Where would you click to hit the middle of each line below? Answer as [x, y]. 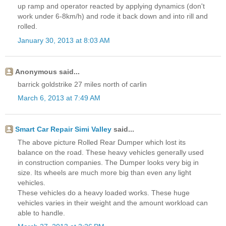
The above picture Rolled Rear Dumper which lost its [102, 142]
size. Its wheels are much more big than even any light [104, 172]
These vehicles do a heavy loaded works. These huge [104, 192]
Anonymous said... [47, 71]
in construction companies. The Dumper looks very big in [108, 162]
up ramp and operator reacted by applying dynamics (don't [111, 6]
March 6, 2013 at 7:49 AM [59, 98]
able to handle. [41, 213]
